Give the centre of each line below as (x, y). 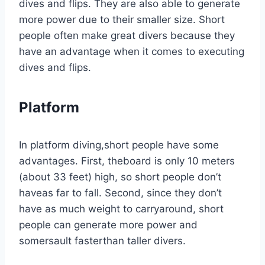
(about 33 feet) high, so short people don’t (120, 177)
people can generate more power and (108, 225)
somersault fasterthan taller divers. (102, 241)
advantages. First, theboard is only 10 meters (127, 161)
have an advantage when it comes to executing (132, 52)
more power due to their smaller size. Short (122, 20)
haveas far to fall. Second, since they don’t (120, 193)
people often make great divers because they (127, 36)
